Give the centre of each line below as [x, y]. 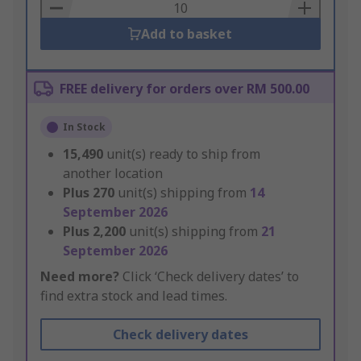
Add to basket [187, 34]
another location [113, 174]
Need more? [80, 277]
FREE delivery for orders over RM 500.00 [185, 89]
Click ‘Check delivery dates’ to [209, 277]
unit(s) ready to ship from [183, 154]
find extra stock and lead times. [134, 296]
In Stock [84, 127]
